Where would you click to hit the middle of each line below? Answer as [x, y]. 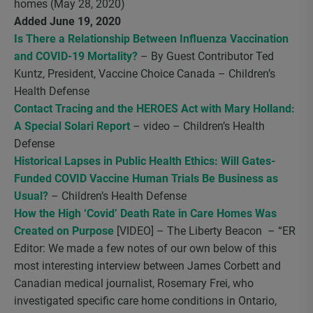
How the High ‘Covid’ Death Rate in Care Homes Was [145, 213]
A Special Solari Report [72, 126]
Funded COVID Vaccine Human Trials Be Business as [146, 179]
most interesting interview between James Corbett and [147, 266]
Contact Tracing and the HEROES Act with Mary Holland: [154, 109]
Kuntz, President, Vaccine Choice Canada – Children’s [145, 74]
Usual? [31, 196]
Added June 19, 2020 [67, 21]
